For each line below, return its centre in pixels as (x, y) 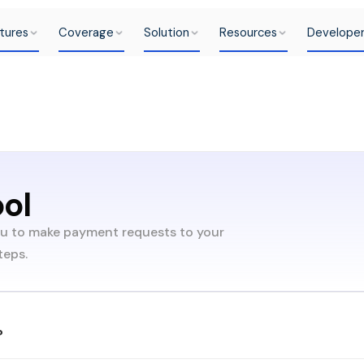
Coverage (86, 32)
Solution (166, 32)
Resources (248, 32)
